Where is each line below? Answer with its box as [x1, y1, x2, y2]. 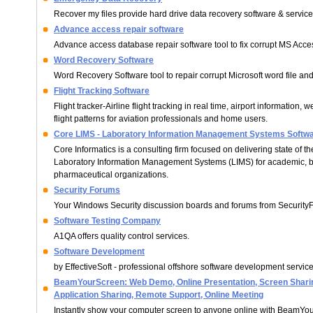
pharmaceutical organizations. [54, 170, 168, 180]
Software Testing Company [54, 216, 161, 226]
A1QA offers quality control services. [54, 231, 189, 241]
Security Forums [54, 185, 120, 195]
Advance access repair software [54, 24, 184, 34]
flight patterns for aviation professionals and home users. [54, 114, 268, 124]
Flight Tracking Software [54, 86, 150, 96]
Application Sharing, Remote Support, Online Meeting [54, 290, 263, 300]
